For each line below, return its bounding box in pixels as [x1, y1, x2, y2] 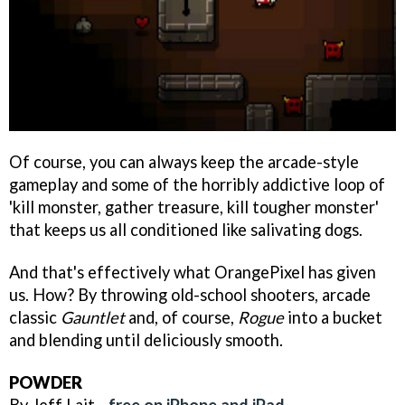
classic [9, 306, 61, 327]
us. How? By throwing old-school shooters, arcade [9, 284, 371, 305]
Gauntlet [61, 306, 125, 327]
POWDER [9, 372, 82, 392]
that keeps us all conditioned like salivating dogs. [9, 219, 363, 240]
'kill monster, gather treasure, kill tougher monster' [9, 196, 379, 217]
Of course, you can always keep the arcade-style [9, 151, 359, 172]
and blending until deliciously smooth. [9, 329, 283, 350]
